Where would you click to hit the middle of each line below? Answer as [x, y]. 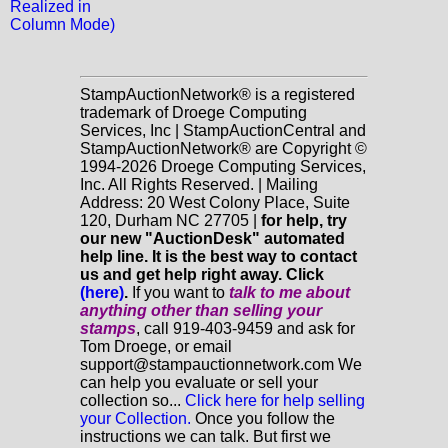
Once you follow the [263, 418]
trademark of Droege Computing [193, 112]
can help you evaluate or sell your [199, 382]
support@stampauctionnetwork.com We [221, 364]
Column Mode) [62, 24]
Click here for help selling [275, 400]
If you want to [178, 292]
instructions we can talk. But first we [205, 436]
